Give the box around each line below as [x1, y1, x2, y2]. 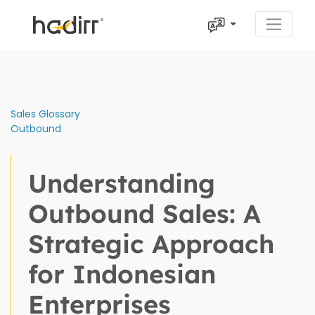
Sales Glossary [11, 106, 80, 121]
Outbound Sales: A [28, 197, 261, 229]
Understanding [28, 167, 215, 199]
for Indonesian [28, 257, 216, 290]
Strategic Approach [28, 227, 274, 259]
